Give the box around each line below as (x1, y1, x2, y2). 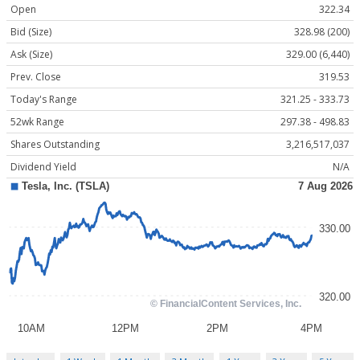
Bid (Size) (10, 25, 51, 39)
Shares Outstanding (10, 137, 100, 152)
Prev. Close (10, 70, 61, 84)
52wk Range (10, 115, 64, 129)
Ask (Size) (10, 47, 52, 62)
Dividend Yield (10, 160, 76, 174)
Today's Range (10, 92, 77, 107)
